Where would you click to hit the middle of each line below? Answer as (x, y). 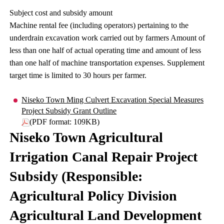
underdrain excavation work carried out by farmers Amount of (107, 38)
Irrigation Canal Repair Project (104, 157)
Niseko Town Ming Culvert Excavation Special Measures (113, 100)
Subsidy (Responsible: (76, 176)
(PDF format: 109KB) (65, 122)
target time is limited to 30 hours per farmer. (78, 75)
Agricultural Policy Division (93, 196)
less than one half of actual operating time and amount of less (105, 50)
